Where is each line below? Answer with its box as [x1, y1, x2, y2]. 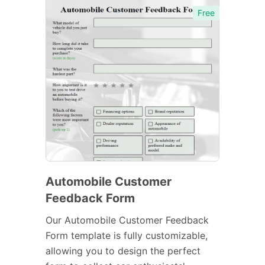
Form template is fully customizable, [46, 229, 208, 241]
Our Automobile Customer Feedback [46, 214, 209, 226]
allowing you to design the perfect [46, 244, 201, 257]
